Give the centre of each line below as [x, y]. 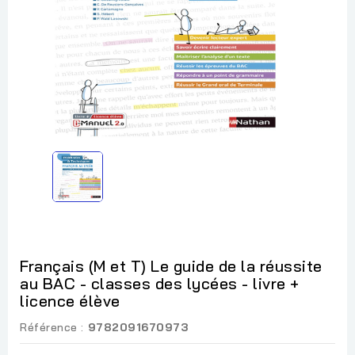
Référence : [52, 327]
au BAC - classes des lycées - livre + [160, 283]
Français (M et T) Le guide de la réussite [171, 265]
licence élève [70, 300]
